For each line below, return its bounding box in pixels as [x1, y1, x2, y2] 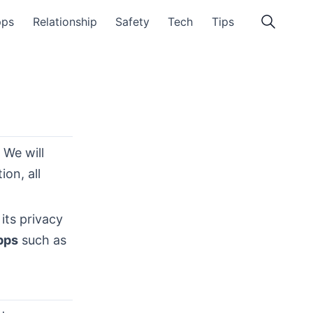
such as [18, 233, 66, 247]
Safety [115, 15, 150, 29]
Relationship [32, 15, 97, 29]
